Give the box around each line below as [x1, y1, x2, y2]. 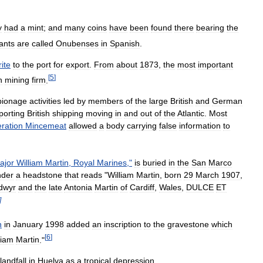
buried [143, 158, 166, 168]
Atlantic [177, 109, 204, 119]
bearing [196, 23, 224, 33]
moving [86, 109, 113, 119]
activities [29, 96, 61, 106]
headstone [23, 170, 62, 180]
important [198, 59, 233, 69]
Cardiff [130, 183, 154, 193]
